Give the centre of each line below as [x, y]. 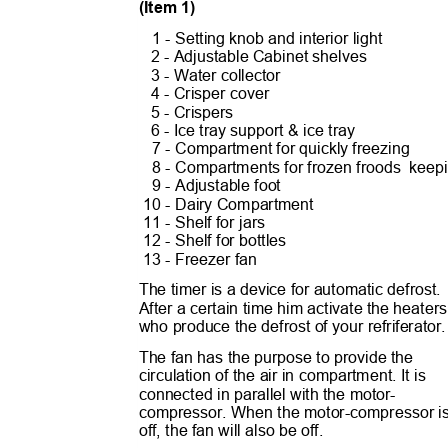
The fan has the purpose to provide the [280, 357]
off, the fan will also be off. [235, 430]
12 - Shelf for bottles [219, 240]
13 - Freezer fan [204, 259]
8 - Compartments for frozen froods [276, 167]
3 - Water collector [220, 75]
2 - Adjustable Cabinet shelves [263, 56]
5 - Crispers [196, 111]
